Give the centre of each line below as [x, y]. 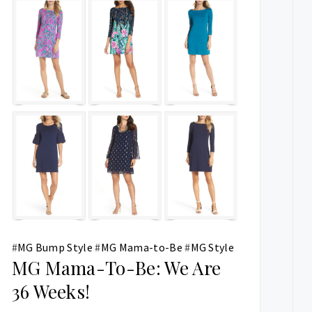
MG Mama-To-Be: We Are [116, 267]
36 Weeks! [51, 291]
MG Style [212, 247]
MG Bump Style [55, 247]
